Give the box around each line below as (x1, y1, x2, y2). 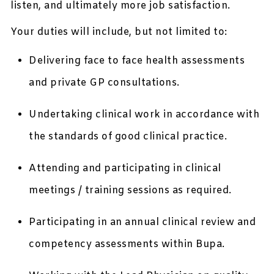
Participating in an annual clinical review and (29, 216, 256, 229)
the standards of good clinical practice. (29, 130, 228, 144)
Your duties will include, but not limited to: (10, 26, 228, 39)
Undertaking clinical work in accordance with (29, 108, 260, 122)
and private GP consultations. (29, 76, 180, 90)
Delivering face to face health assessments (29, 54, 245, 68)
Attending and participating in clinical (29, 162, 221, 176)
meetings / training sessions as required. (29, 184, 232, 198)
